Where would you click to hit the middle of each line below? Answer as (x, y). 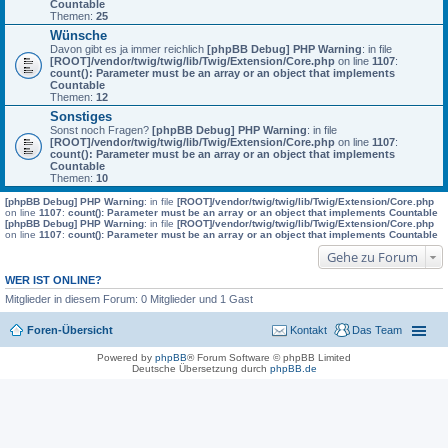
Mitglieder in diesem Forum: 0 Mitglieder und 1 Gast (129, 299)
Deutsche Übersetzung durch (200, 368)
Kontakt (308, 329)
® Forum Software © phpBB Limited (269, 357)
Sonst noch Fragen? (101, 130)
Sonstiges (81, 116)
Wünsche (78, 35)
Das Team (377, 329)
